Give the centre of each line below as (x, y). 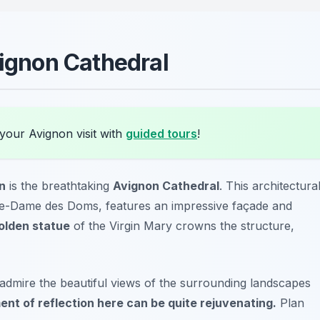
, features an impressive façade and (195, 205)
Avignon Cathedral (166, 185)
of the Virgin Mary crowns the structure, (182, 225)
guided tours (161, 133)
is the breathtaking (59, 185)
